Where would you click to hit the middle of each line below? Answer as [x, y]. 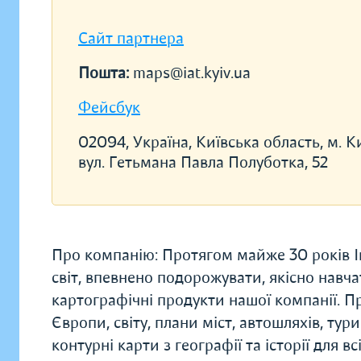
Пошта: [106, 73]
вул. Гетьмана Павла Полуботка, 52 [203, 162]
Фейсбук [109, 108]
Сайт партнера [131, 38]
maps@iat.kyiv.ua [192, 73]
